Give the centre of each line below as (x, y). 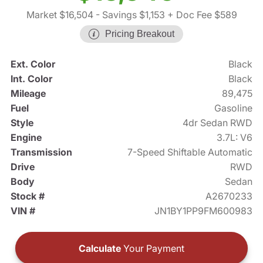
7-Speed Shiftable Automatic (190, 152)
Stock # (27, 196)
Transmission (41, 152)
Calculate (100, 249)
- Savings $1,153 (129, 15)
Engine (26, 138)
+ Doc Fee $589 (201, 15)
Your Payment (153, 249)
